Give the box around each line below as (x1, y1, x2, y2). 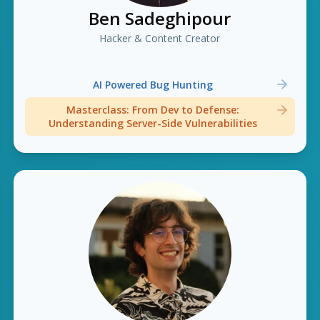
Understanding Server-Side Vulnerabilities (48, 116, 257, 130)
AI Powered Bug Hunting (92, 77, 213, 91)
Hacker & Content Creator (99, 31, 221, 45)
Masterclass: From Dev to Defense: (66, 103, 239, 116)
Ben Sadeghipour (89, 6, 231, 30)
